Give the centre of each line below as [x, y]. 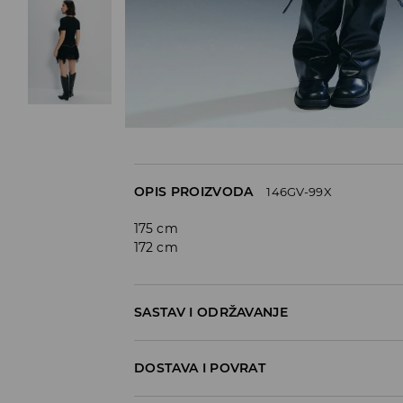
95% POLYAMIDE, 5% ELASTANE [223, 347]
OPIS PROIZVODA [194, 191]
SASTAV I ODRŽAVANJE [211, 312]
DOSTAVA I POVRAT [200, 367]
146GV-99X [299, 191]
